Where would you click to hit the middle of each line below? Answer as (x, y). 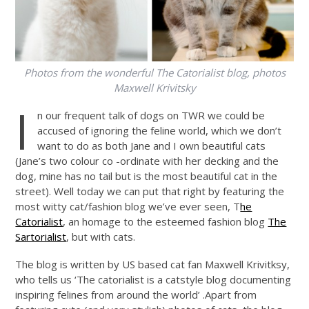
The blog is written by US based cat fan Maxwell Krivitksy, (153, 265)
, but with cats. (101, 237)
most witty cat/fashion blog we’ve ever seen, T (128, 207)
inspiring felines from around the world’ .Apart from (136, 295)
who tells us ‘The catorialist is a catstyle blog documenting (153, 280)
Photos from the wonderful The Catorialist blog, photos (154, 73)
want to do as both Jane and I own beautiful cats (152, 146)
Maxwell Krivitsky (154, 88)
